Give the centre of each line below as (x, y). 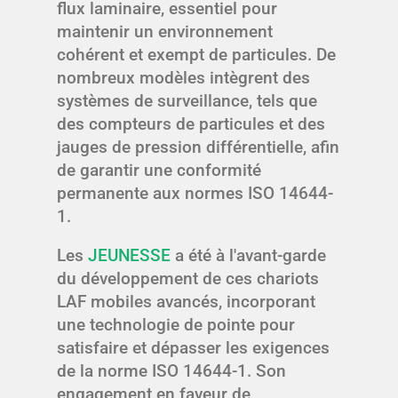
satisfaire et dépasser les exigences (193, 348)
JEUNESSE (129, 256)
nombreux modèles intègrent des (183, 78)
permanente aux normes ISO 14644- (195, 194)
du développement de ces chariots (188, 279)
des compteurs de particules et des (191, 124)
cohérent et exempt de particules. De (196, 55)
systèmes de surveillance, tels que (187, 101)
